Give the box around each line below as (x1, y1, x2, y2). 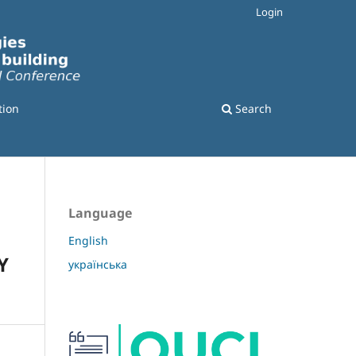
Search (232, 101, 272, 117)
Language (68, 204, 132, 222)
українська (68, 257, 127, 273)
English (68, 233, 108, 249)
